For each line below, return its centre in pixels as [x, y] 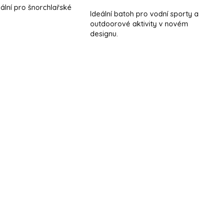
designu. [105, 33]
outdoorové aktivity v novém [139, 23]
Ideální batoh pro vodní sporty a [144, 13]
